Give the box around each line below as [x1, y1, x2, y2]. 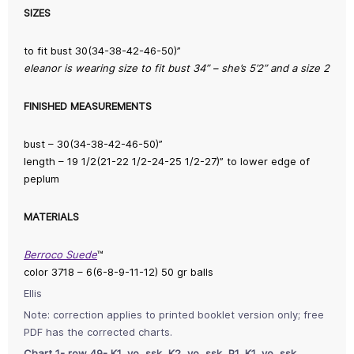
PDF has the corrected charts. [24, 325, 172, 338]
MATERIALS [24, 209, 79, 223]
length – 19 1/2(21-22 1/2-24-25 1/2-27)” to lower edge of [24, 154, 310, 168]
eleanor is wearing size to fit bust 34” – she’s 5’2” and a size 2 [24, 61, 330, 74]
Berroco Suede [24, 247, 97, 261]
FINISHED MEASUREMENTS [24, 99, 152, 112]
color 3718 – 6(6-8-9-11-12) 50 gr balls [24, 265, 213, 278]
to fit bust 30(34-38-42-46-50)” [24, 43, 181, 57]
